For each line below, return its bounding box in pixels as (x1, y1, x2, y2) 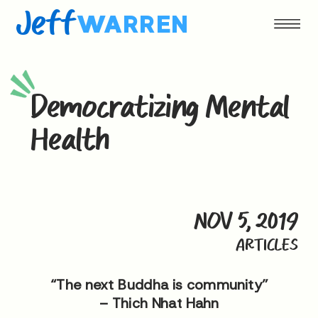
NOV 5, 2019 (194, 206, 298, 236)
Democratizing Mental (30, 88, 289, 126)
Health (30, 121, 109, 159)
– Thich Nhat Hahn (99, 294, 219, 312)
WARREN (75, 9, 190, 40)
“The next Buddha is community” (50, 275, 268, 293)
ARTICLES (235, 234, 298, 256)
